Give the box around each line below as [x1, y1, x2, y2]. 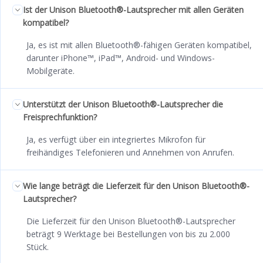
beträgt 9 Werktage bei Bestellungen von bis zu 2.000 [26, 228, 230, 240]
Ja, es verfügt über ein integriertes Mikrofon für [26, 133, 205, 145]
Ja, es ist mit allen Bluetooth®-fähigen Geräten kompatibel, [26, 39, 252, 50]
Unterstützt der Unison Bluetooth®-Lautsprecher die [23, 98, 223, 110]
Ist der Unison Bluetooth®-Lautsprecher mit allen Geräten [23, 4, 244, 15]
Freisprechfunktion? [23, 111, 97, 123]
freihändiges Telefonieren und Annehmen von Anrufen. [26, 146, 234, 158]
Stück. [26, 241, 49, 252]
